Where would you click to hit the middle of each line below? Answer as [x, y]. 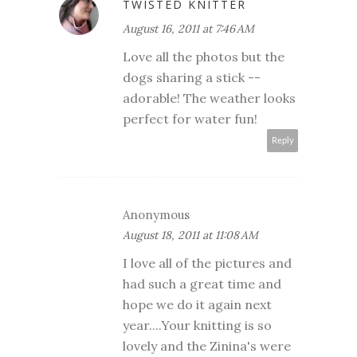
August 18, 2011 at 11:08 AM [190, 235]
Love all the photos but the [204, 57]
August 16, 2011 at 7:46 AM [188, 29]
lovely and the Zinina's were [207, 346]
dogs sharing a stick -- [192, 78]
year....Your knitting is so [197, 326]
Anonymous [156, 215]
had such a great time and [202, 284]
